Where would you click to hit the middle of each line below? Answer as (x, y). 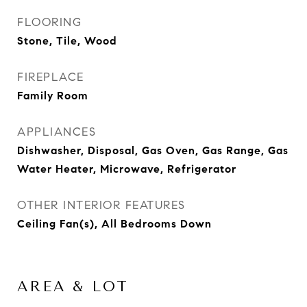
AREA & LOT (73, 286)
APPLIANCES (57, 132)
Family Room (53, 96)
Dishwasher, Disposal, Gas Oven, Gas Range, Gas (153, 150)
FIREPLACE (51, 77)
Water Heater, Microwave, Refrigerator (127, 169)
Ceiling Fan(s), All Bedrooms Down (114, 224)
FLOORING (49, 22)
